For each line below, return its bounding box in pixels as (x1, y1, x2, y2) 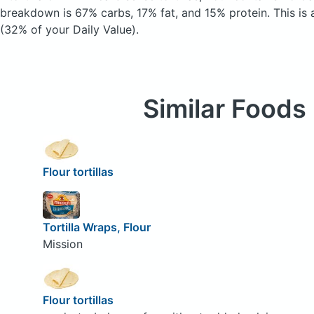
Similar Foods (142, 93, 306, 124)
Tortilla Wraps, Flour (42, 220, 151, 235)
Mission (42, 237, 83, 252)
